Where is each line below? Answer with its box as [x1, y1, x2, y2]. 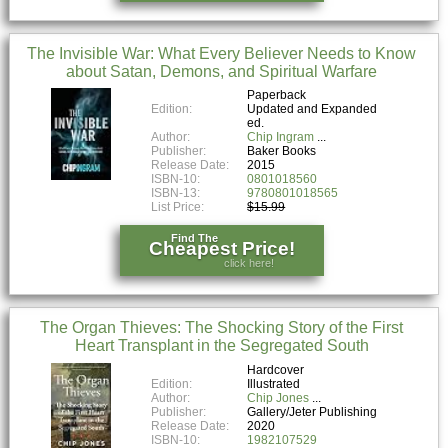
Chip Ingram [247, 130, 315, 145]
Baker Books [247, 144, 317, 159]
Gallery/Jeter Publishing [247, 405, 378, 420]
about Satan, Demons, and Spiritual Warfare [66, 62, 378, 80]
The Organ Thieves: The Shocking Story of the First [40, 319, 404, 337]
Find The [171, 232, 219, 245]
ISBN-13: [151, 186, 201, 201]
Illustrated [247, 377, 301, 392]
